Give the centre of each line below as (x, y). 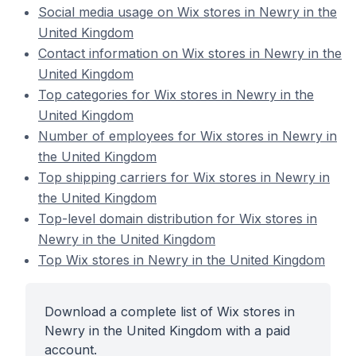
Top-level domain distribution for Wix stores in (178, 219)
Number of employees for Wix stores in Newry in (188, 136)
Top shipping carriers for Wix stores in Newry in (184, 177)
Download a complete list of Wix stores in (170, 311)
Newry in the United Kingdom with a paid (167, 331)
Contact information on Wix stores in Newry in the (190, 53)
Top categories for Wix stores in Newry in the (176, 95)
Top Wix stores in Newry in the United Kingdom (182, 260)
